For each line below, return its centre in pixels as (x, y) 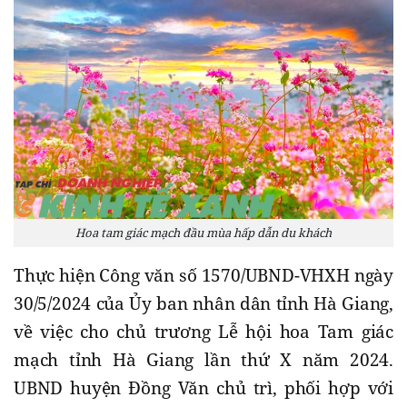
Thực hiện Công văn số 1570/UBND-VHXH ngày (203, 276)
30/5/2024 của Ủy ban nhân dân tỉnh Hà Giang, (203, 304)
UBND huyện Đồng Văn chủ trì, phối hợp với (203, 388)
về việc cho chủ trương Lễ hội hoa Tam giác (203, 332)
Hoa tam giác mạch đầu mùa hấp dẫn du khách (203, 233)
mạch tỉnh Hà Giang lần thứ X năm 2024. (203, 360)
